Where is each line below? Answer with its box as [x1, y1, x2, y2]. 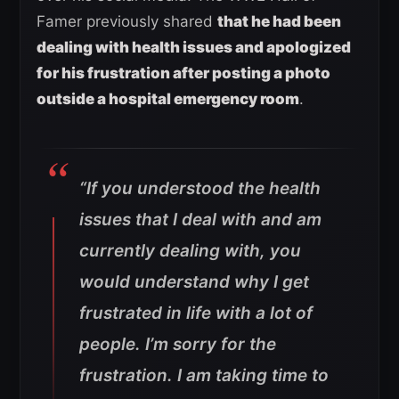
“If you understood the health [79, 177, 321, 199]
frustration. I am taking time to [79, 364, 329, 386]
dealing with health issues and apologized [37, 37, 351, 56]
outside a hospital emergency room [37, 89, 299, 108]
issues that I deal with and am [79, 208, 322, 230]
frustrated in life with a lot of [79, 302, 313, 323]
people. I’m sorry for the [79, 333, 276, 354]
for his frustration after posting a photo [37, 63, 330, 82]
